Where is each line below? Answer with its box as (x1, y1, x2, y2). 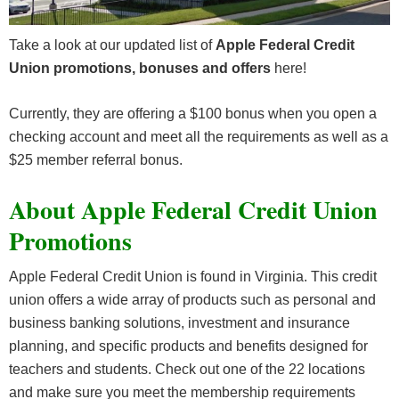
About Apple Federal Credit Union (9, 191, 378, 229)
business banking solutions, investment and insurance (9, 315, 350, 331)
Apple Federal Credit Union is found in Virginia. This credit (9, 269, 377, 285)
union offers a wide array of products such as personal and (9, 292, 376, 308)
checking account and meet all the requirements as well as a (9, 129, 388, 145)
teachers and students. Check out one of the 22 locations (9, 362, 365, 378)
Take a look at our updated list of (9, 37, 216, 53)
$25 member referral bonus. (9, 152, 183, 168)
